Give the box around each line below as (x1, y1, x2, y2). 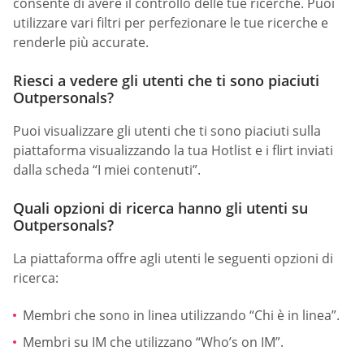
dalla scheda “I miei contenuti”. (13, 160, 201, 179)
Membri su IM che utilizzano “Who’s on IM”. (23, 333, 284, 352)
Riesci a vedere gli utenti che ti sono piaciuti (13, 70, 319, 90)
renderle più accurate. (13, 32, 149, 51)
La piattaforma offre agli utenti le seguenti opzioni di (13, 249, 333, 268)
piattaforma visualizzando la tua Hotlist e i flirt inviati (13, 141, 333, 159)
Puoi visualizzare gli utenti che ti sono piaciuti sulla (13, 121, 321, 140)
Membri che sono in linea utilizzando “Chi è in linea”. (23, 305, 340, 324)
